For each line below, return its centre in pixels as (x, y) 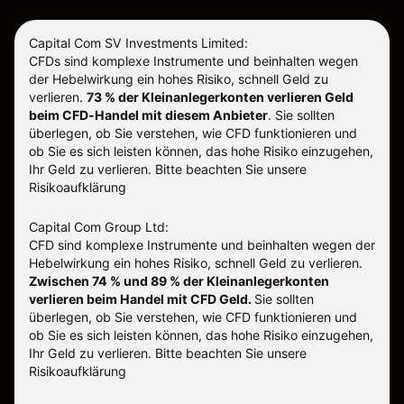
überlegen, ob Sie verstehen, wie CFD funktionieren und (193, 317)
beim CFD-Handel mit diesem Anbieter (148, 115)
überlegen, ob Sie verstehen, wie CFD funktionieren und (193, 133)
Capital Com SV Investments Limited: (138, 42)
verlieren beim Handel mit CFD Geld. (142, 298)
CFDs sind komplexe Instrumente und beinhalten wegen (193, 60)
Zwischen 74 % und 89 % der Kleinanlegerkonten (179, 280)
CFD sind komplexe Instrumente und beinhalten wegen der (202, 244)
